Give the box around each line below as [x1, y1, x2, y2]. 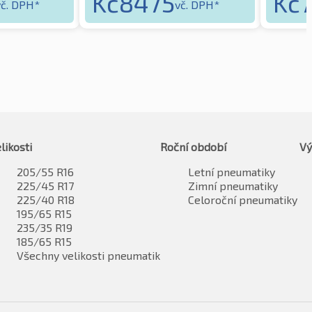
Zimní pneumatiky [188, 178, 278, 192]
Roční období [160, 139, 226, 153]
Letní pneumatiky [188, 164, 275, 178]
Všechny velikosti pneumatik [17, 248, 160, 262]
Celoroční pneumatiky [188, 192, 297, 206]
